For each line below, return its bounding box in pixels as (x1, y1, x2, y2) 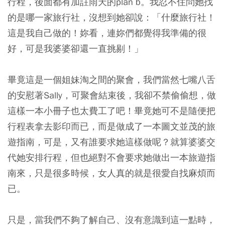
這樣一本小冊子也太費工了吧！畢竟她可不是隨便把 (8, 105, 215, 117)
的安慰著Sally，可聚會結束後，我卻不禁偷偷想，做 (8, 89, 216, 101)
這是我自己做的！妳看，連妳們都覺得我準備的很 (8, 27, 206, 39)
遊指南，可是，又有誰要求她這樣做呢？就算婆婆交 (8, 136, 215, 148)
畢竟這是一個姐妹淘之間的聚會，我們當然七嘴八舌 (8, 74, 215, 85)
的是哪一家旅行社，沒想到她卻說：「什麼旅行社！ (8, 12, 215, 23)
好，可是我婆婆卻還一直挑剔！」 (8, 43, 143, 54)
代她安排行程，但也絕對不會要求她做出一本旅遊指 (8, 152, 215, 163)
